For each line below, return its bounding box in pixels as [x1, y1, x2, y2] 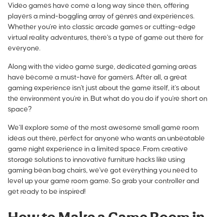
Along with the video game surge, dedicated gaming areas [8, 62, 197, 70]
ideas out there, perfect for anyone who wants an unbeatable [8, 134, 205, 142]
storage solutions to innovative [8, 155, 108, 163]
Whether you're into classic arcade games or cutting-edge [8, 23, 196, 31]
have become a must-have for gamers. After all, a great [8, 73, 187, 81]
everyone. [8, 44, 42, 52]
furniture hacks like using [108, 155, 185, 163]
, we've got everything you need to [86, 166, 198, 174]
